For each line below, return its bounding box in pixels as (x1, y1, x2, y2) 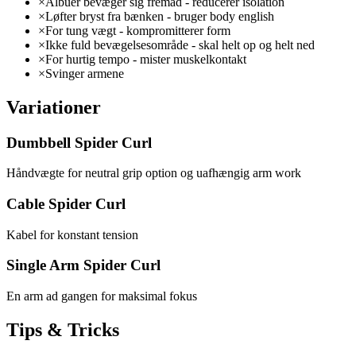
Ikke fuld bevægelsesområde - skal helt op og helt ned (45, 37, 315, 52)
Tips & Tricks (6, 319, 119, 340)
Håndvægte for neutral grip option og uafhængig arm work (6, 166, 301, 180)
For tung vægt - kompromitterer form (45, 23, 230, 37)
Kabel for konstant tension (6, 227, 138, 242)
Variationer (6, 96, 101, 118)
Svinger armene (45, 66, 124, 80)
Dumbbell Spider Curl (6, 133, 152, 151)
